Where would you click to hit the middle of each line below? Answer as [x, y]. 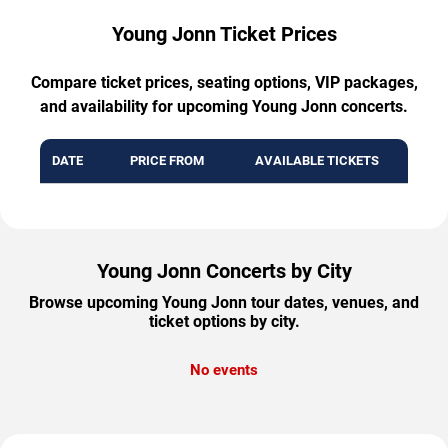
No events [224, 370]
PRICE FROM [166, 161]
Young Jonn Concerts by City [224, 271]
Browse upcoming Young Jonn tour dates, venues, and [224, 303]
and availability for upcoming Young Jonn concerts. [224, 107]
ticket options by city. [224, 322]
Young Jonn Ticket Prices [224, 34]
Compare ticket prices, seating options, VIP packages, [224, 83]
